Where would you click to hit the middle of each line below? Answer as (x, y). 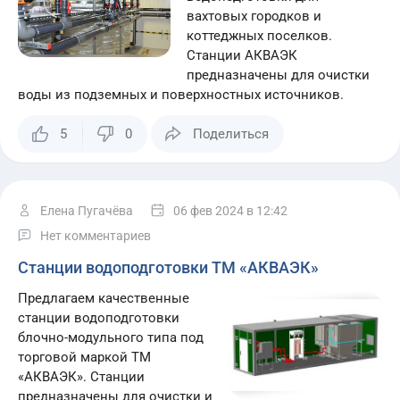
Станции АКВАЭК (242, 55)
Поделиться (231, 134)
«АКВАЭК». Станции (81, 377)
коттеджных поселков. (260, 36)
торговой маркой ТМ (84, 357)
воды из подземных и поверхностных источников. (181, 95)
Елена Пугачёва (87, 211)
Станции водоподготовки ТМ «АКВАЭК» (168, 267)
